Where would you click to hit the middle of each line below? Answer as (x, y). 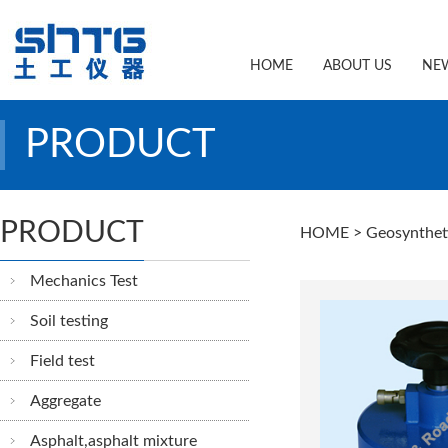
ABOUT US (357, 66)
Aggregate (65, 401)
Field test (62, 361)
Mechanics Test (84, 281)
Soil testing (69, 321)
